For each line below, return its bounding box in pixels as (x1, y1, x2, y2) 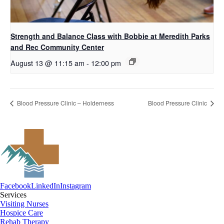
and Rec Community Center (10, 42, 104, 52)
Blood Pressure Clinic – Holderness (15, 98, 114, 107)
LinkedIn (31, 181, 60, 190)
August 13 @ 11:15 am (10, 57, 84, 68)
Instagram (60, 181, 91, 190)
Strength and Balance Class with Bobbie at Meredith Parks (10, 31, 210, 41)
